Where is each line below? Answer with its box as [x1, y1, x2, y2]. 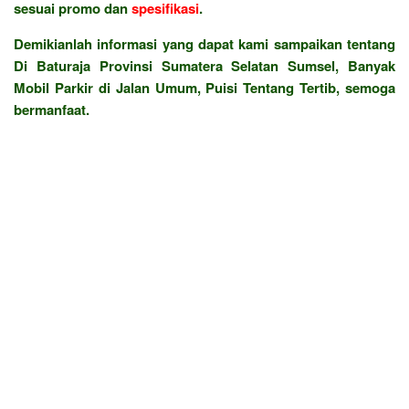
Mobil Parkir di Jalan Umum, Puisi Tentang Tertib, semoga [14, 77, 395, 98]
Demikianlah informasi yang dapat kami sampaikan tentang [14, 33, 395, 54]
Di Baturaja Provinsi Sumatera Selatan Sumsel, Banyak [14, 55, 395, 76]
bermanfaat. [14, 99, 89, 120]
